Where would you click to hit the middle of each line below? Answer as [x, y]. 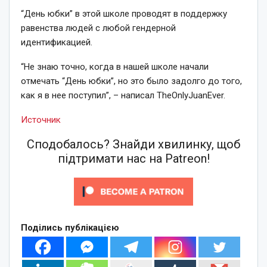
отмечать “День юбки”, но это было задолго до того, [131, 81]
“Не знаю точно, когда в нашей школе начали [115, 67]
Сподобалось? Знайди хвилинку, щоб [133, 144]
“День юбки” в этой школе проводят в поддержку [124, 14]
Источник [41, 120]
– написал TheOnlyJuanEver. [168, 95]
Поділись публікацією [70, 228]
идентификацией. [57, 42]
